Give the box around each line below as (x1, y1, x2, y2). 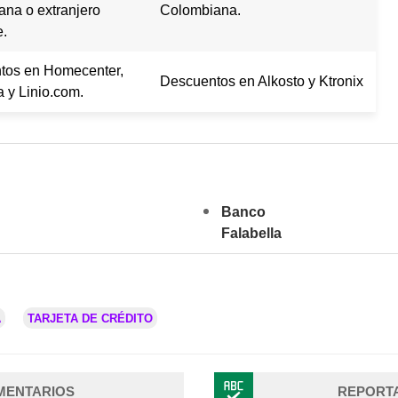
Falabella (221, 226, 282, 242)
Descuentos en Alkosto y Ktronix (160, 74, 363, 90)
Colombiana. (160, 3, 241, 19)
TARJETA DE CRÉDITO (28, 312, 153, 326)
